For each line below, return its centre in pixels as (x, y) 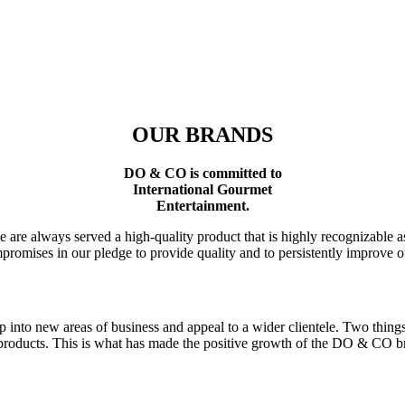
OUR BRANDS (202, 134)
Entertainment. (202, 205)
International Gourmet (202, 189)
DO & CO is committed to (202, 173)
